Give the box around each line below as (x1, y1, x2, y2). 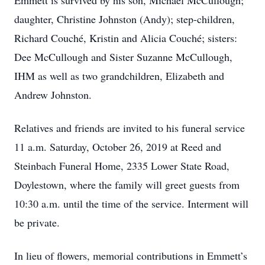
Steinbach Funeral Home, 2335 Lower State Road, (14, 159, 230, 173)
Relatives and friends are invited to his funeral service (14, 121, 245, 135)
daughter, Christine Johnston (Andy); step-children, (14, 12, 235, 26)
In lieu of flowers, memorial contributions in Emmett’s (14, 248, 247, 263)
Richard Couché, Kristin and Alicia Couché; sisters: (14, 31, 237, 45)
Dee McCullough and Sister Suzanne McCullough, (14, 50, 232, 64)
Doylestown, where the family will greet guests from (14, 177, 240, 192)
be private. (14, 215, 60, 230)
